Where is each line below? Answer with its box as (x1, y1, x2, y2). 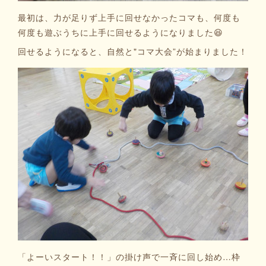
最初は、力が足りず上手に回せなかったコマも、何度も (18, 11, 240, 23)
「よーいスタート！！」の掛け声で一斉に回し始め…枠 (18, 251, 240, 262)
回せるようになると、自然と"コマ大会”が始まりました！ (18, 45, 248, 57)
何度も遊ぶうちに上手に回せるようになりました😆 (18, 26, 223, 38)
